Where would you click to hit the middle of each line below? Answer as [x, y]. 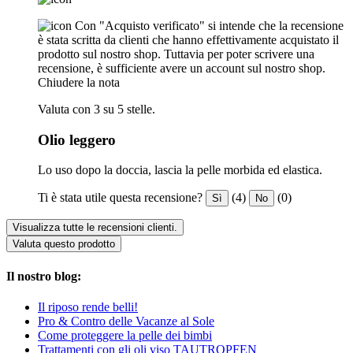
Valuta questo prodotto [64, 244]
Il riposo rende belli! [88, 307]
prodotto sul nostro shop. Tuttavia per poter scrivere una [176, 54]
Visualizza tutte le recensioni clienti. [95, 228]
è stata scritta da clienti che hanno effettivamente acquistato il [188, 39]
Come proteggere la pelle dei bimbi [125, 335]
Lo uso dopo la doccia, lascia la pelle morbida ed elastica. [180, 170]
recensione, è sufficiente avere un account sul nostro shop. [182, 68]
